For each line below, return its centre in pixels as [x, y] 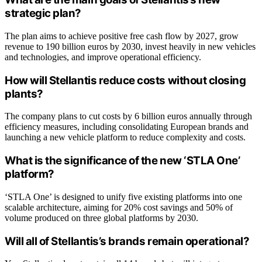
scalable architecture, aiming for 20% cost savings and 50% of [119, 207]
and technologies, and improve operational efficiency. [103, 57]
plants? [24, 94]
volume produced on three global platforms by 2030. [101, 218]
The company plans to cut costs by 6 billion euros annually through [128, 116]
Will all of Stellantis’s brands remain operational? [127, 241]
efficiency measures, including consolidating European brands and [127, 127]
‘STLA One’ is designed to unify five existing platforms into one [123, 196]
